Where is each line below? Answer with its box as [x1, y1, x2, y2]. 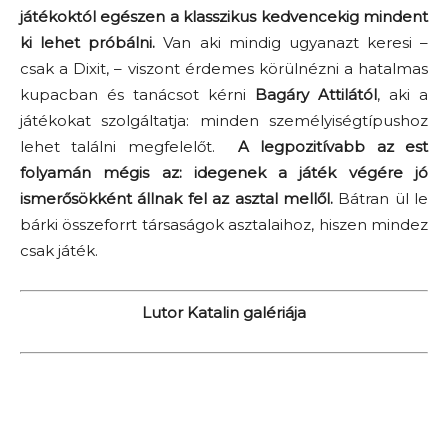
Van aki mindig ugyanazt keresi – [155, 33, 428, 52]
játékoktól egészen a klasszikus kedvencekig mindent [20, 7, 428, 26]
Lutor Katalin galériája [142, 302, 306, 322]
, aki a [377, 85, 428, 104]
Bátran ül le [332, 189, 428, 208]
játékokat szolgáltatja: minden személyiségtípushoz [20, 111, 428, 130]
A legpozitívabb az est [237, 137, 429, 156]
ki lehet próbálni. [20, 33, 156, 52]
